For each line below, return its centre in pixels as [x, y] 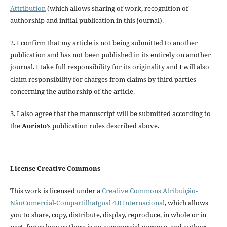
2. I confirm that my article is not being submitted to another [104, 42]
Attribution [28, 8]
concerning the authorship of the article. [72, 91]
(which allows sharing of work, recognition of [117, 8]
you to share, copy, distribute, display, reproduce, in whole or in [108, 215]
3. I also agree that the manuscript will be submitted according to [110, 113]
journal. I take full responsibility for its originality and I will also [109, 67]
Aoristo [34, 125]
